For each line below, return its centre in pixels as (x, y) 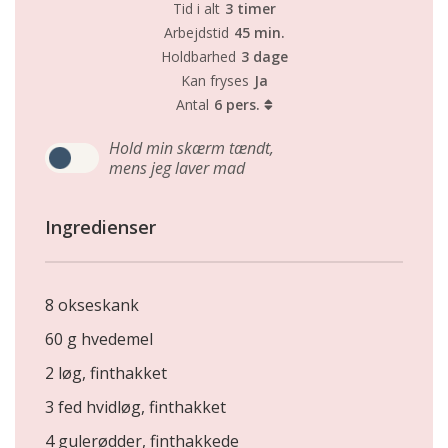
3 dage (264, 56)
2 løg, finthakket (106, 373)
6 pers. (238, 104)
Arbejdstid (196, 32)
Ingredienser (100, 227)
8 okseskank (92, 305)
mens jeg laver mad (177, 168)
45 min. (259, 32)
